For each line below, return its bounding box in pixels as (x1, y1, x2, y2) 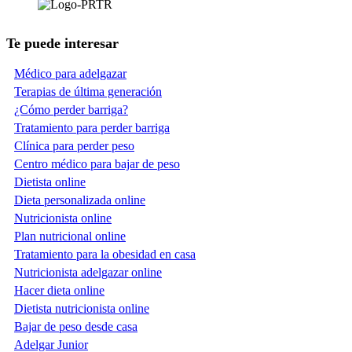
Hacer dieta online (14, 283, 104, 297)
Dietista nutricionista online (14, 301, 149, 315)
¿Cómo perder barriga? (14, 102, 128, 116)
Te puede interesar (6, 35, 119, 51)
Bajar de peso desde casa (14, 319, 137, 333)
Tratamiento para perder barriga (14, 120, 170, 134)
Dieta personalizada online (14, 192, 145, 207)
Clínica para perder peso (14, 138, 134, 152)
